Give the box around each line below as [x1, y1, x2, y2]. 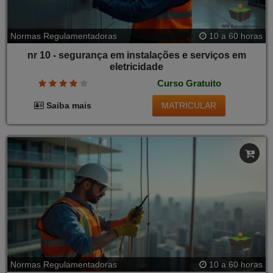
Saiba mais [44, 101, 92, 111]
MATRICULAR [161, 100, 217, 110]
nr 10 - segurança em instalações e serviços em [27, 49, 246, 60]
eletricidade [110, 61, 163, 72]
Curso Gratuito [157, 78, 221, 89]
